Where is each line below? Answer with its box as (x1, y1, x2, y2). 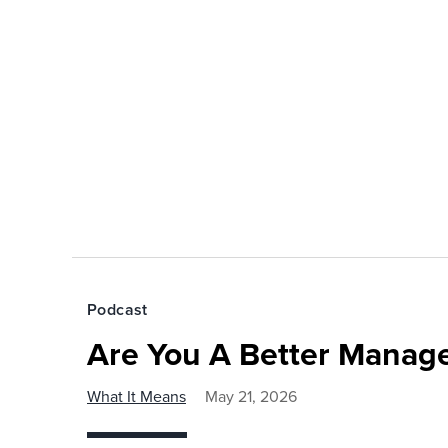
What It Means (87, 385, 186, 408)
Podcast (87, 298, 148, 321)
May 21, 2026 (205, 385, 297, 408)
